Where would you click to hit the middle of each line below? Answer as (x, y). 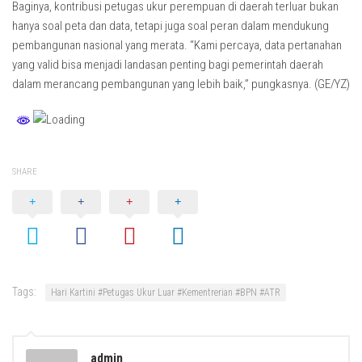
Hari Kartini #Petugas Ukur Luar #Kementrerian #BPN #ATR (166, 293)
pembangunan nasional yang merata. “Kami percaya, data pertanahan (177, 45)
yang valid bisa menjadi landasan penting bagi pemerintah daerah (168, 65)
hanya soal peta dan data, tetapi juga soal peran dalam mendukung (170, 26)
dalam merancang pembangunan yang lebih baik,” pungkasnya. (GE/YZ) (181, 84)
